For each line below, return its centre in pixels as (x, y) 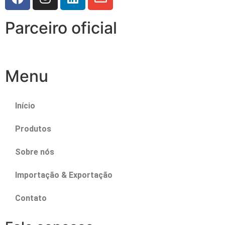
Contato (31, 198)
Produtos (33, 129)
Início (25, 106)
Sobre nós (35, 152)
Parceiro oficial (61, 28)
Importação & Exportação (64, 175)
